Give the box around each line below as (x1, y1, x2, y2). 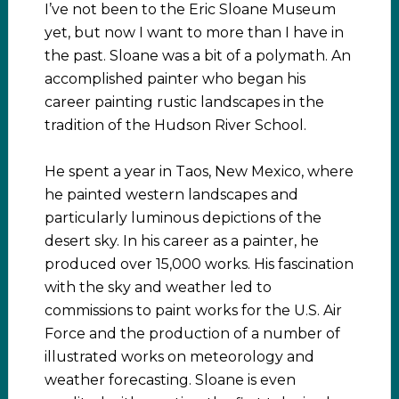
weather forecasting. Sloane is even (44, 371, 296, 388)
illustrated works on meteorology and (44, 348, 314, 365)
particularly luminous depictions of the (44, 209, 322, 226)
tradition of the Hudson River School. (44, 117, 306, 134)
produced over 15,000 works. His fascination (44, 256, 354, 273)
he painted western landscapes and (44, 186, 298, 203)
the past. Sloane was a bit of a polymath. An (44, 47, 351, 64)
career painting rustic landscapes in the (44, 94, 324, 110)
